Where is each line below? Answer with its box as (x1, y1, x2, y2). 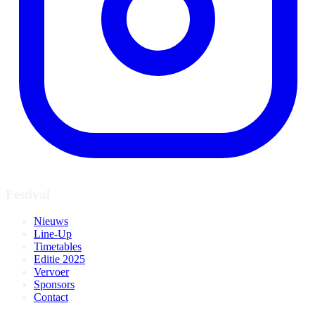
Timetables (34, 240, 82, 253)
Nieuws (34, 215, 68, 228)
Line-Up (34, 228, 72, 240)
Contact (34, 291, 68, 304)
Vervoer (34, 266, 69, 278)
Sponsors (34, 278, 75, 291)
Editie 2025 (34, 253, 85, 266)
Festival (6, 186, 50, 202)
